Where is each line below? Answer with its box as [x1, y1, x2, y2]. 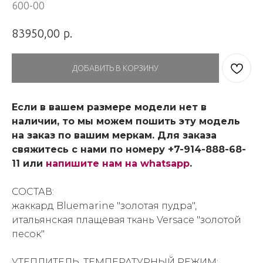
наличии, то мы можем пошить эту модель [12, 115, 240, 127]
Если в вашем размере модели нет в [12, 101, 207, 113]
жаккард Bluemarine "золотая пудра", [12, 200, 197, 211]
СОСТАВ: [12, 186, 54, 197]
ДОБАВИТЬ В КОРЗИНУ [72, 63, 159, 73]
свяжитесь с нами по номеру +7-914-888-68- [12, 143, 246, 155]
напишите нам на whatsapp [46, 157, 190, 169]
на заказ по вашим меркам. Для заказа [12, 129, 217, 141]
